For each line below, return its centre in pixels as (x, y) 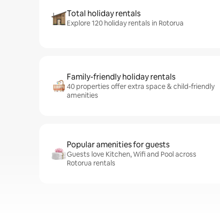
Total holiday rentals (104, 14)
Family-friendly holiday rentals (121, 77)
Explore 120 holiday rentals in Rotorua (125, 23)
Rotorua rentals (91, 163)
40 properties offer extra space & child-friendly (141, 86)
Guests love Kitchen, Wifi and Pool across (132, 154)
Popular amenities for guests (118, 145)
